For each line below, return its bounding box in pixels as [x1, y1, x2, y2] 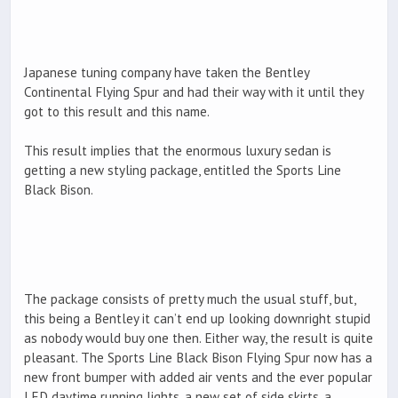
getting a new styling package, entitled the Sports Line [24, 162, 341, 179]
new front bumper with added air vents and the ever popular [24, 368, 372, 386]
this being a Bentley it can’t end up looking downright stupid [24, 309, 370, 327]
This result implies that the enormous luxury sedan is [24, 142, 331, 160]
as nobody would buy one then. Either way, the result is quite [24, 329, 373, 346]
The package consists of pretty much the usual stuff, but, [24, 290, 355, 307]
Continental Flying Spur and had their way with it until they [24, 84, 363, 101]
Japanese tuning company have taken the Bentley [24, 64, 309, 82]
